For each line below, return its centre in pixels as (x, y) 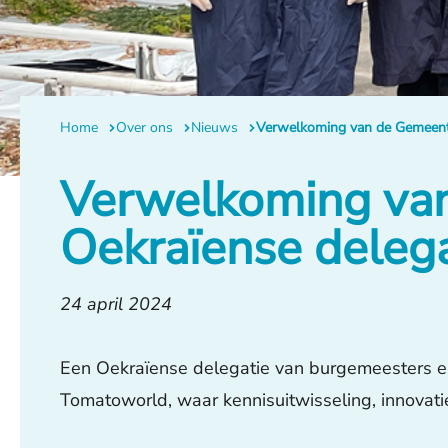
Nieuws (214, 127)
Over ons (144, 127)
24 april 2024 (116, 304)
